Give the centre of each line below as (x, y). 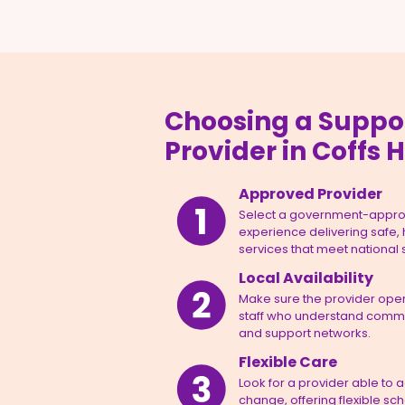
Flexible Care (288, 363)
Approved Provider (311, 194)
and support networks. (305, 334)
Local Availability (306, 278)
